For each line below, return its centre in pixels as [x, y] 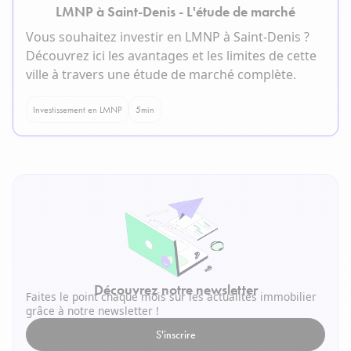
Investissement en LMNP [77, 110]
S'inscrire [175, 335]
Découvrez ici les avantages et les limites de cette [171, 56]
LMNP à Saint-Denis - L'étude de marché [175, 12]
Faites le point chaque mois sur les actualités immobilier [171, 297]
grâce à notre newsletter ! [92, 311]
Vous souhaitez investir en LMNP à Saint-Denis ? [168, 37]
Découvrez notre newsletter [175, 290]
